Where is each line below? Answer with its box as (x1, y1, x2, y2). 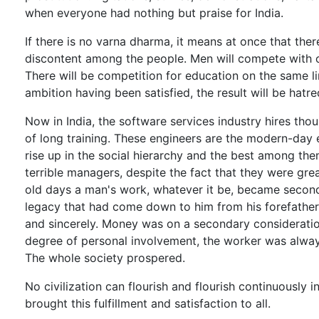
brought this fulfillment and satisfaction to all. (25, 296, 271, 311)
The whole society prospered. (25, 251, 185, 266)
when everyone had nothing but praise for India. (25, 6, 283, 21)
